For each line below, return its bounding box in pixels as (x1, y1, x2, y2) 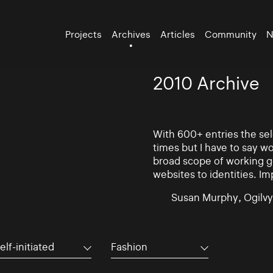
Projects (65, 28, 102, 40)
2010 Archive (152, 73, 260, 94)
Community (205, 28, 257, 40)
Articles (160, 28, 196, 40)
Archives (112, 28, 151, 40)
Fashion (110, 240, 147, 253)
